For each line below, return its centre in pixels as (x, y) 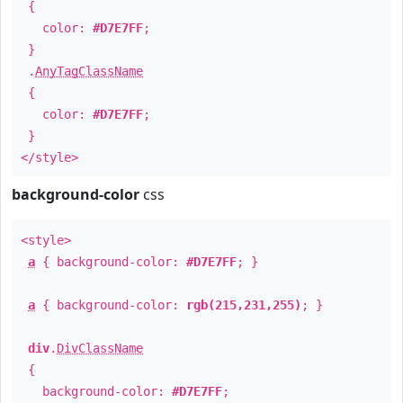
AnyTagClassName (89, 71)
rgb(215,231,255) (244, 305)
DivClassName (100, 348)
